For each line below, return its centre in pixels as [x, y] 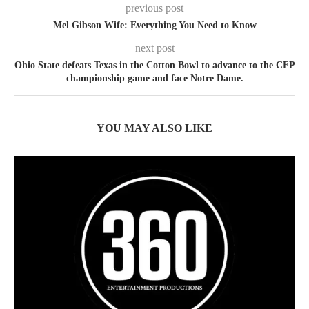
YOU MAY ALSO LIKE [154, 128]
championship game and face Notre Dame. [154, 78]
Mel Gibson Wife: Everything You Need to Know [154, 25]
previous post [154, 8]
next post [154, 48]
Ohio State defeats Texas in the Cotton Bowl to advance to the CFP [154, 65]
